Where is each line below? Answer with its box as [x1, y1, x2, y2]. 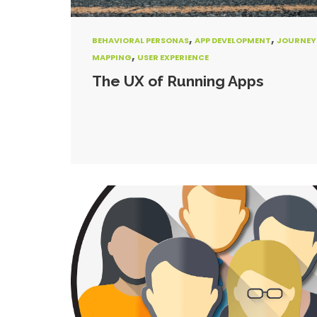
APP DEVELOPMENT [195, 35, 271, 46]
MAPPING [92, 52, 132, 63]
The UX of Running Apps [92, 72, 264, 90]
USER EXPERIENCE [137, 52, 209, 63]
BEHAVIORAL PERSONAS [92, 35, 189, 46]
